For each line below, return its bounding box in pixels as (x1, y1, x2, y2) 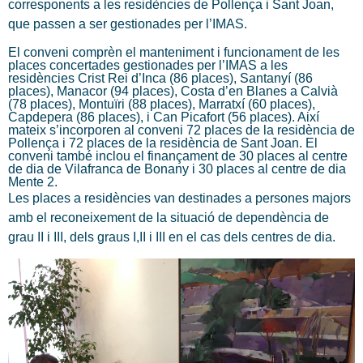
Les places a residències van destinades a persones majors (8, 190, 351, 205)
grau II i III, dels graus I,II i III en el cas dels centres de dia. (8, 229, 335, 244)
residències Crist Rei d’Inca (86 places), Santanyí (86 (8, 70, 313, 85)
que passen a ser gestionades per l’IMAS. (8, 17, 247, 32)
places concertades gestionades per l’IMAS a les (8, 58, 288, 72)
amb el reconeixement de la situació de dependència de (8, 210, 329, 224)
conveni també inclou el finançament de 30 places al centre (8, 148, 348, 163)
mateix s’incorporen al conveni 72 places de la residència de (8, 122, 355, 137)
